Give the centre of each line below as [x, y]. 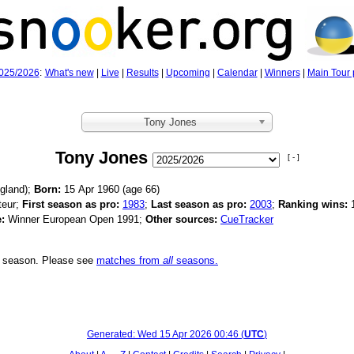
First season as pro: [71, 204]
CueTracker [247, 219]
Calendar [237, 73]
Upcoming [188, 73]
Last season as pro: [199, 204]
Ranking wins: [313, 204]
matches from [130, 260]
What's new [69, 73]
